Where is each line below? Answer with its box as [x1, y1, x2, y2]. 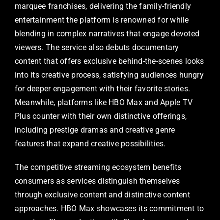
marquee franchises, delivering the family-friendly [15, 1, 191, 11]
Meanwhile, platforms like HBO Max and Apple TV [15, 97, 193, 107]
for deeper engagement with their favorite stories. [15, 83, 190, 93]
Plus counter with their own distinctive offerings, [15, 111, 187, 121]
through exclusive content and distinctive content [15, 190, 190, 199]
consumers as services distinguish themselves [15, 176, 180, 186]
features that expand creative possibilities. [15, 138, 166, 148]
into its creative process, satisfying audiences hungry [15, 70, 204, 80]
